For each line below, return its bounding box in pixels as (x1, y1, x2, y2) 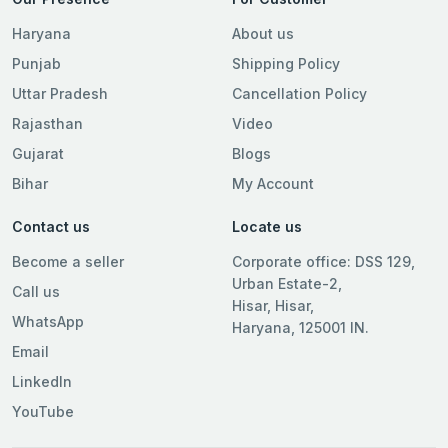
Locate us (232, 218, 302, 235)
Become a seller (12, 253, 124, 270)
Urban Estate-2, (232, 275, 342, 292)
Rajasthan (12, 115, 83, 132)
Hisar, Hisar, (232, 297, 314, 314)
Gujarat (12, 145, 64, 162)
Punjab (12, 55, 61, 72)
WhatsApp (12, 313, 84, 330)
